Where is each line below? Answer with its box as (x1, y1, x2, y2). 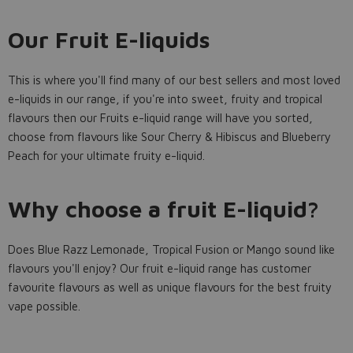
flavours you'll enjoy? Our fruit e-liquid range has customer (8, 262, 311, 276)
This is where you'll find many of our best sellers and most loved (8, 73, 340, 87)
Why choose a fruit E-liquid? (8, 195, 319, 223)
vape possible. (8, 299, 84, 314)
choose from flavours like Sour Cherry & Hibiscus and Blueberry (8, 130, 331, 144)
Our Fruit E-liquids (8, 26, 210, 54)
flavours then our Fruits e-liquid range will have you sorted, (8, 111, 313, 125)
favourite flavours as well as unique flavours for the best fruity (8, 281, 332, 295)
